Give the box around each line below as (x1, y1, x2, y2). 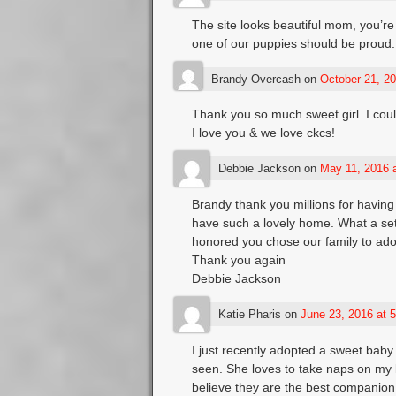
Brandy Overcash (210, 72, 301, 86)
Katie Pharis (217, 307, 281, 321)
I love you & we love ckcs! (191, 125, 335, 140)
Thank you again (191, 252, 286, 267)
